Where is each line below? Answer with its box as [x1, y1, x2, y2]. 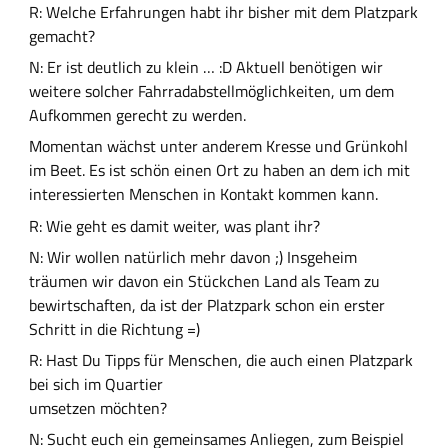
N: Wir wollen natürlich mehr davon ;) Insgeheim [28, 244, 357, 269]
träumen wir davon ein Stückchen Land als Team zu [28, 268, 380, 293]
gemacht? [28, 23, 95, 48]
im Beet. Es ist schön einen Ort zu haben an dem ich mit [28, 158, 410, 183]
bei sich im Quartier [28, 371, 163, 396]
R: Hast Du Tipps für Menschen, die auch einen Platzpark [28, 347, 413, 372]
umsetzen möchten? [28, 395, 167, 420]
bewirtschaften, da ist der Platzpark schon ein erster [28, 292, 385, 317]
